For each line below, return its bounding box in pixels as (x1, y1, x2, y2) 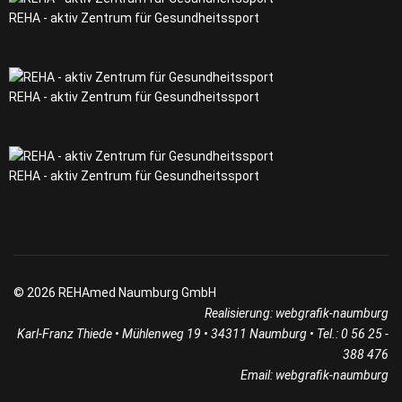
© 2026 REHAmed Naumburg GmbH (13, 285, 216, 300)
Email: (240, 368, 275, 382)
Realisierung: (205, 306, 275, 320)
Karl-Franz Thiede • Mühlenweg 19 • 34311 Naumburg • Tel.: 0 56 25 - (17, 327, 389, 341)
